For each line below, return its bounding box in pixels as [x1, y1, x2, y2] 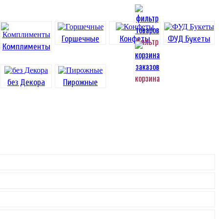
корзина [135, 72, 160, 84]
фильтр [136, 35, 158, 47]
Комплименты [2, 41, 50, 52]
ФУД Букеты [168, 33, 210, 44]
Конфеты [119, 33, 150, 44]
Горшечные [62, 33, 99, 44]
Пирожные [63, 77, 98, 88]
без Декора [7, 77, 45, 88]
